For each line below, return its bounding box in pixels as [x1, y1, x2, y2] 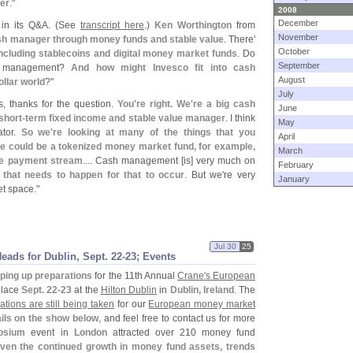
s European [205, 270, 255, 281]
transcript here [80, 20, 144, 31]
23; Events [125, 251, 176, 262]
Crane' [176, 270, 206, 281]
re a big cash [193, 98, 255, 110]
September [278, 61, 320, 70]
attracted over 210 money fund [106, 327, 256, 338]
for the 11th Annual [92, 270, 177, 281]
